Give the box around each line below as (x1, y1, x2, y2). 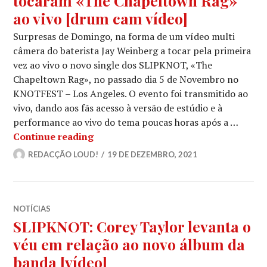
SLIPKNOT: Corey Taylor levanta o (13, 216, 252, 236)
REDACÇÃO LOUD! (28, 149, 99, 159)
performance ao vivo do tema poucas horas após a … (13, 115, 238, 129)
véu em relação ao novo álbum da (13, 234, 246, 254)
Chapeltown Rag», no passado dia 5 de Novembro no (13, 72, 239, 86)
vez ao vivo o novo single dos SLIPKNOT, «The (13, 58, 213, 72)
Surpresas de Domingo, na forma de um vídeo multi (13, 29, 235, 43)
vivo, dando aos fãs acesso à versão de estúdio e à (13, 101, 223, 114)
